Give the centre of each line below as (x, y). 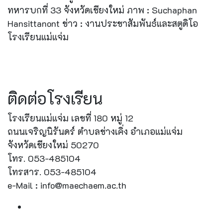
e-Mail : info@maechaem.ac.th (67, 185)
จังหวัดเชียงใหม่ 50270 (53, 145)
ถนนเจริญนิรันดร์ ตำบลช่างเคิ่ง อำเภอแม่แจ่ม (95, 131)
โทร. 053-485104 (44, 158)
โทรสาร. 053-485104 (52, 172)
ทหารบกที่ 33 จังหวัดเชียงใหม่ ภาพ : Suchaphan (102, 10)
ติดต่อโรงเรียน (55, 98)
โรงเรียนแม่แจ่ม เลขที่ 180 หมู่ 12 (70, 118)
